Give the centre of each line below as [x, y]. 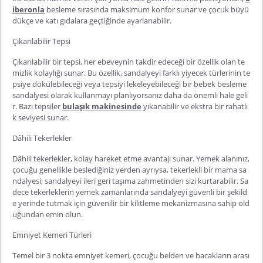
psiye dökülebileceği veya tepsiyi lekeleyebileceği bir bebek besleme [129, 84]
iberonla [28, 9]
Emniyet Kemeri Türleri [52, 235]
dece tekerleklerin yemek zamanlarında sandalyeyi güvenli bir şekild [130, 192]
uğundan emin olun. [48, 214]
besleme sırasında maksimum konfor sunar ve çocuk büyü [147, 9]
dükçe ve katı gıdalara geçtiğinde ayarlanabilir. [92, 20]
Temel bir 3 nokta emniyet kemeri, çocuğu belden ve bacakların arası [131, 255]
